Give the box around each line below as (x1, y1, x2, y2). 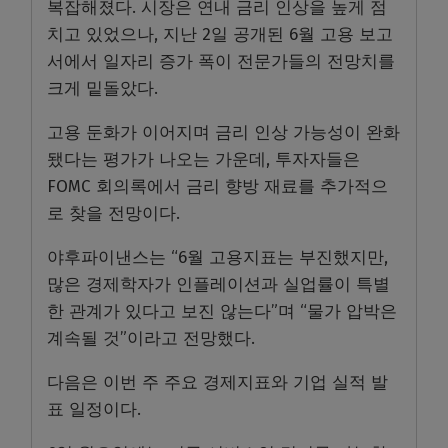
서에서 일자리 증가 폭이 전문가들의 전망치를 (47, 50, 395, 72)
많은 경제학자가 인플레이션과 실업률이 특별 (47, 273, 390, 295)
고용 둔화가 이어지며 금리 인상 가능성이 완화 (47, 121, 400, 143)
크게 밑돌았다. (47, 77, 158, 99)
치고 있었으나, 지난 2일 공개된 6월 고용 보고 (47, 23, 393, 45)
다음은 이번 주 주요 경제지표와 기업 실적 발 (47, 371, 388, 393)
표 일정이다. (47, 398, 141, 420)
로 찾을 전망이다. (47, 202, 180, 224)
